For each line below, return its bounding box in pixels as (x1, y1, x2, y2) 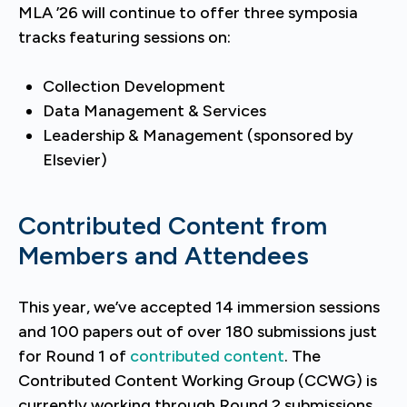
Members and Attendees (18, 240, 309, 271)
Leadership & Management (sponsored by (43, 125, 353, 145)
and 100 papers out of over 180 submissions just (18, 322, 377, 342)
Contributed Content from (18, 210, 327, 241)
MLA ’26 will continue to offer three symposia (18, 3, 358, 23)
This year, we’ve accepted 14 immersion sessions (18, 297, 380, 317)
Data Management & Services (43, 101, 266, 121)
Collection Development (43, 76, 225, 96)
